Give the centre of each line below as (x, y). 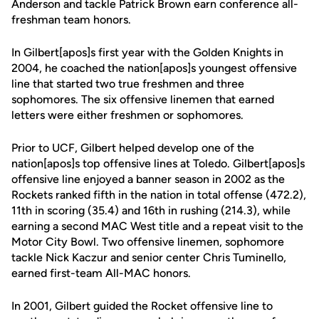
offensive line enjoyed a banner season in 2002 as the (148, 179)
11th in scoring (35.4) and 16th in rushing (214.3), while (151, 210)
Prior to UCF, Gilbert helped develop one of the (133, 148)
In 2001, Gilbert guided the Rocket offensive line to (142, 306)
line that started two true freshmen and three (128, 84)
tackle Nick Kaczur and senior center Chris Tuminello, (149, 257)
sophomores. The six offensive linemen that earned (143, 99)
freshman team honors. (71, 20)
